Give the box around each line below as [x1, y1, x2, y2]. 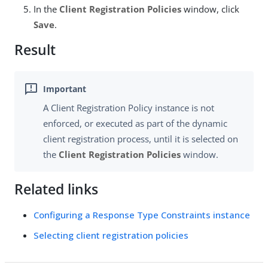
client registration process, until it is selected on [43, 133, 238, 145]
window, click [181, 2, 239, 15]
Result [14, 40, 56, 59]
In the [33, 2, 59, 15]
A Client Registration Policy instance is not [43, 102, 214, 114]
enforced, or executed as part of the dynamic [43, 117, 227, 130]
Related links [14, 180, 98, 199]
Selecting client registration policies [33, 229, 188, 242]
